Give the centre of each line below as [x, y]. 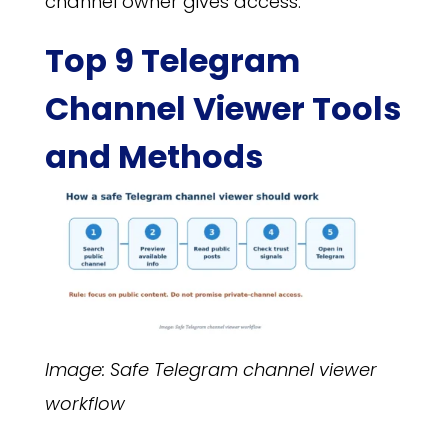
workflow [84, 404]
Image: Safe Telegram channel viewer [210, 370]
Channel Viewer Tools [222, 109]
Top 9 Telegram [172, 61]
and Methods [153, 157]
